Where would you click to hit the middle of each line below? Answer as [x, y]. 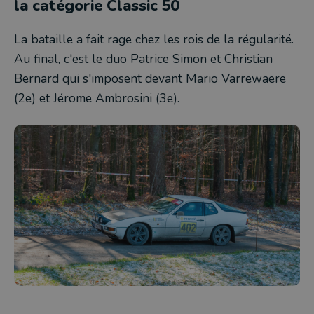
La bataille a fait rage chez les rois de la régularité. [154, 39]
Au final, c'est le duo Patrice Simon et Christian [143, 59]
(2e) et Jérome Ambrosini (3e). [97, 98]
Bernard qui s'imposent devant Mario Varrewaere [150, 78]
